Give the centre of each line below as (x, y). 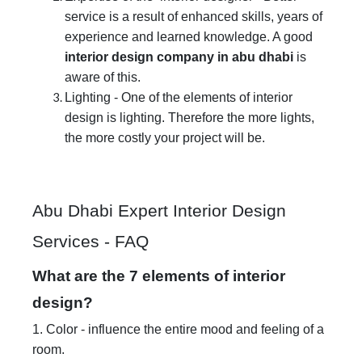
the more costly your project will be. (165, 137)
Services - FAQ (90, 241)
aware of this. (103, 77)
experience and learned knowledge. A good (189, 36)
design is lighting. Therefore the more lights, (189, 117)
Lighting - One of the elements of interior (179, 97)
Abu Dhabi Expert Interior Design (159, 210)
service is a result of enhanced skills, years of (194, 16)
